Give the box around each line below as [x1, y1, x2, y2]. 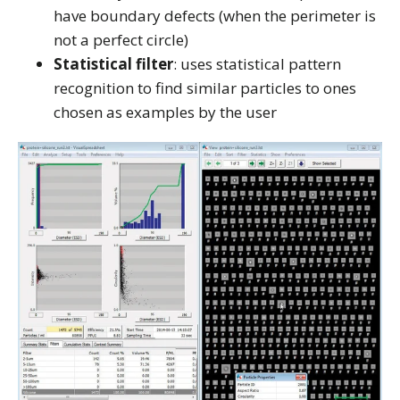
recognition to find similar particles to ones [54, 78, 356, 98]
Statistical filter [54, 54, 173, 74]
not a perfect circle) [54, 29, 188, 50]
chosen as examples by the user [54, 102, 277, 122]
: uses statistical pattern [173, 54, 341, 74]
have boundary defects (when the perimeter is [54, 5, 376, 26]
